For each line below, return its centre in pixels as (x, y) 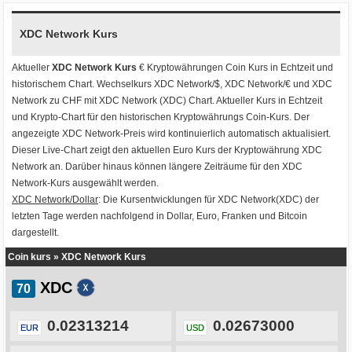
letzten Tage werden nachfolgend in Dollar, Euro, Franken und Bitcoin (159, 216)
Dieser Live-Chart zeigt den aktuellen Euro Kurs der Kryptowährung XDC (167, 150)
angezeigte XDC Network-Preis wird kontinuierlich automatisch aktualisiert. (171, 134)
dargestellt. (35, 233)
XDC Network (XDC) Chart (156, 101)
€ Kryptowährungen (181, 68)
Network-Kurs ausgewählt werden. (85, 183)
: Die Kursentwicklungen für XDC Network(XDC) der (209, 200)
